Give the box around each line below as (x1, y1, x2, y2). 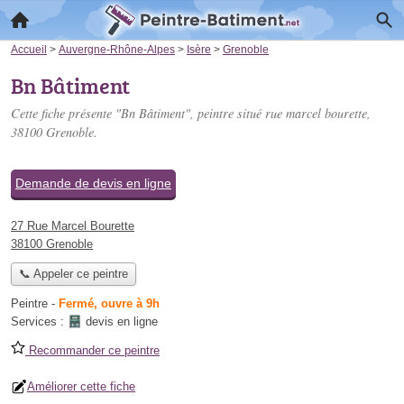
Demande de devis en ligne (15, 176, 171, 190)
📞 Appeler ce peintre (18, 267, 128, 281)
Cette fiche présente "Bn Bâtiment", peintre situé (11, 105, 265, 122)
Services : (11, 315, 68, 329)
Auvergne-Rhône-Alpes (59, 43, 175, 55)
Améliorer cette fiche (27, 380, 135, 394)
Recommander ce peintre (25, 344, 160, 358)
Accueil (11, 43, 47, 55)
